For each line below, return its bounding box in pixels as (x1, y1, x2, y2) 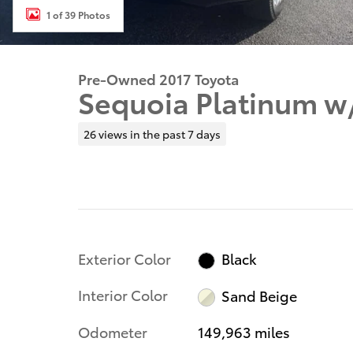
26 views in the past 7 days (83, 125, 221, 142)
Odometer (78, 321, 147, 341)
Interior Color (78, 284, 168, 305)
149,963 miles (197, 321, 290, 341)
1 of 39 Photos (46, 7, 110, 21)
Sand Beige (221, 285, 298, 306)
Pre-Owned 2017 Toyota (78, 69, 239, 88)
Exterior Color (78, 247, 171, 268)
